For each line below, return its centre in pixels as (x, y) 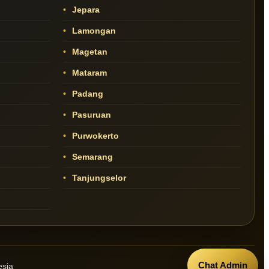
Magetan (88, 52)
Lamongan (92, 31)
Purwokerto (94, 136)
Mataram (88, 73)
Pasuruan (90, 115)
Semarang (91, 157)
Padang (86, 94)
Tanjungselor (98, 178)
